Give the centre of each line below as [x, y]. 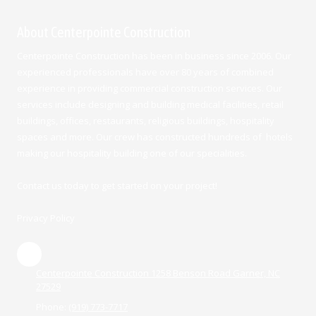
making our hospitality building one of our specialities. [132, 153]
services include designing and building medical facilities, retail [150, 104]
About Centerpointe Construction [104, 32]
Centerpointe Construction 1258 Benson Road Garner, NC [158, 273]
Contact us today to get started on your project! [118, 186]
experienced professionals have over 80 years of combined [145, 72]
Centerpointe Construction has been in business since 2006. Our [154, 56]
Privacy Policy [46, 218]
